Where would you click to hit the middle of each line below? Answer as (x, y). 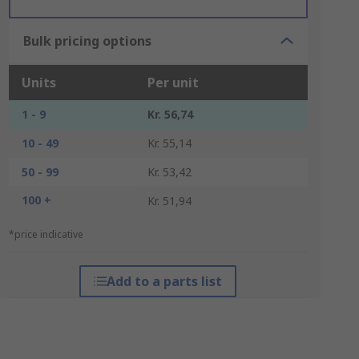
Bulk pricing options (87, 41)
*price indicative (46, 234)
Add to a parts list (165, 281)
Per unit (173, 83)
